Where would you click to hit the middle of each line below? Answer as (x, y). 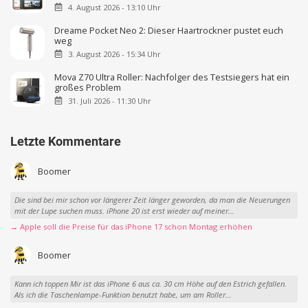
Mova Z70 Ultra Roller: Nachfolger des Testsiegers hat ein (172, 77)
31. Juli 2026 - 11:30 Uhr (109, 100)
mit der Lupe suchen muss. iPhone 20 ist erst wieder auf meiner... (124, 210)
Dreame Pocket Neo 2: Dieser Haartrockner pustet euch (169, 30)
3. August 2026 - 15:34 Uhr (114, 54)
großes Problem (88, 87)
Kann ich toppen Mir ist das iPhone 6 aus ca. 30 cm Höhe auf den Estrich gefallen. (150, 283)
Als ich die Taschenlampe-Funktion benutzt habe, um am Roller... (123, 294)
